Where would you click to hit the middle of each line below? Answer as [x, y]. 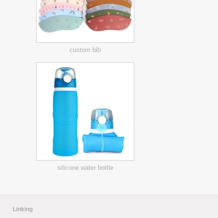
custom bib [85, 50]
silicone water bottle [85, 168]
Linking [23, 209]
